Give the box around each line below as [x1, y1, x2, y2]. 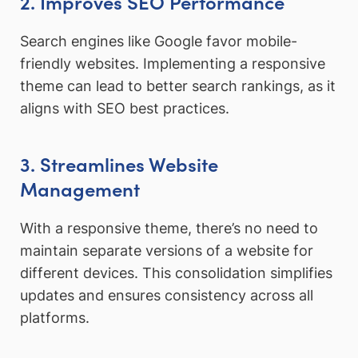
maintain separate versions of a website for [20, 242, 313, 260]
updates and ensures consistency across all [20, 287, 313, 304]
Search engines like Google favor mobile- [20, 33, 297, 50]
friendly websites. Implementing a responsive [20, 55, 325, 73]
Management [20, 174, 140, 201]
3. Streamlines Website [20, 149, 218, 177]
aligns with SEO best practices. [20, 100, 229, 117]
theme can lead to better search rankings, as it [20, 78, 336, 95]
